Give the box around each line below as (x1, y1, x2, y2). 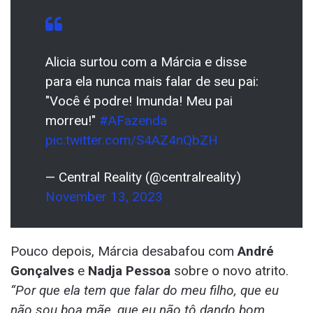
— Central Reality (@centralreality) (45, 168, 241, 185)
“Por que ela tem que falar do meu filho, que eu (10, 282, 279, 298)
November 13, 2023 (45, 188, 163, 205)
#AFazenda (99, 112, 167, 129)
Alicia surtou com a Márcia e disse (45, 53, 247, 70)
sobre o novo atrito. (170, 262, 289, 279)
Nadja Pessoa (85, 262, 170, 279)
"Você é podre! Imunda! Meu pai (45, 92, 233, 109)
